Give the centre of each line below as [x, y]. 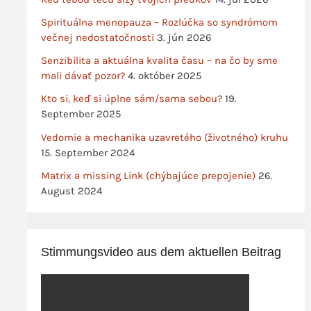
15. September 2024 [87, 152]
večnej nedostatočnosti [97, 37]
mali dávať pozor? [83, 76]
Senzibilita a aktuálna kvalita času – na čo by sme [159, 61]
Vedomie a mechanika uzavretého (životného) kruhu [164, 137]
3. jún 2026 [184, 37]
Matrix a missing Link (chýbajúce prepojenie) [148, 175]
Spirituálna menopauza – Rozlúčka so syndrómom [159, 22]
